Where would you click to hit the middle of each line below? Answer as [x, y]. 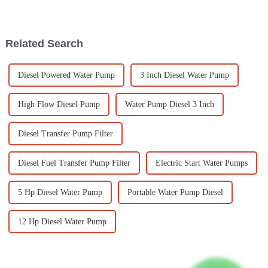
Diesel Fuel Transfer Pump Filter [74, 163]
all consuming [41, 23]
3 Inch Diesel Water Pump [184, 75]
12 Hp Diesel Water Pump [62, 222]
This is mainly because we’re [65, 13]
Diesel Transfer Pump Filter [65, 134]
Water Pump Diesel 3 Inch [169, 105]
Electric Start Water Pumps [201, 163]
